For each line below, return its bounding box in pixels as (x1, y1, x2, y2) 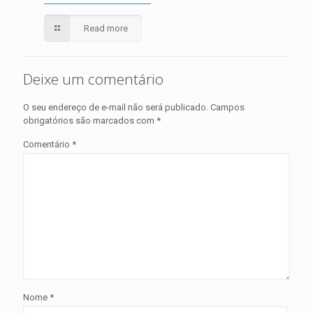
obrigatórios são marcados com (23, 115, 156, 126)
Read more (84, 23, 128, 34)
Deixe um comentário (23, 69, 163, 89)
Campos (210, 102, 245, 113)
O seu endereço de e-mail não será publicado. (23, 102, 208, 113)
